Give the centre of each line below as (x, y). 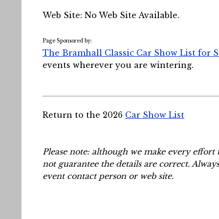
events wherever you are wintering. (118, 65)
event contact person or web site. (108, 176)
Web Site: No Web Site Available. (111, 15)
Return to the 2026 (84, 115)
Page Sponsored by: (67, 41)
